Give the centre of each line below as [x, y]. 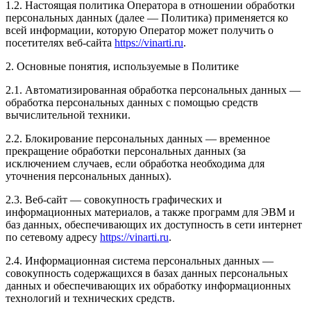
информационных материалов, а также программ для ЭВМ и [150, 212]
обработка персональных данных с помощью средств [132, 102]
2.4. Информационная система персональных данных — [140, 260]
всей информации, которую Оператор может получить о [140, 30]
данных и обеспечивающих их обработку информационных [148, 285]
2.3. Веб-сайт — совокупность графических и [114, 199]
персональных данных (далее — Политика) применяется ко [147, 17]
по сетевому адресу [53, 237]
